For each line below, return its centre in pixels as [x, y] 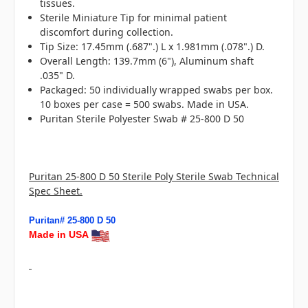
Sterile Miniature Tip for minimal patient [134, 18]
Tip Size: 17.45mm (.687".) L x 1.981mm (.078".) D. [153, 47]
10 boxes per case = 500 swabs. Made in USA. [145, 104]
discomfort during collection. [107, 32]
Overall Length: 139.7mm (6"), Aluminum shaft [147, 61]
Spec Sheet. [56, 191]
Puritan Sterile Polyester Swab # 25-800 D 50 [142, 119]
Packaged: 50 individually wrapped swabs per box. [157, 90]
